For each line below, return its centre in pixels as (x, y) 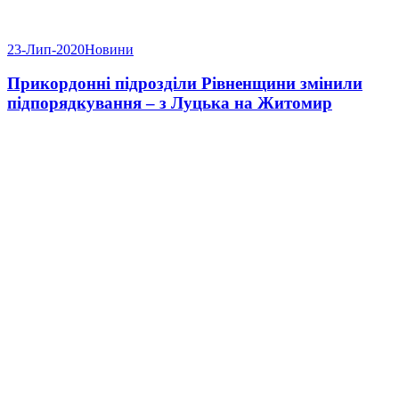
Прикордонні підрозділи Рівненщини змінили (185, 84)
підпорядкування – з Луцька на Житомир (170, 103)
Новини (109, 49)
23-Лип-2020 (46, 49)
